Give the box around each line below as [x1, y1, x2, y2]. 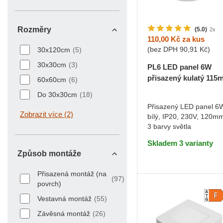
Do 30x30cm [37, 91, 77, 99]
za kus [180, 35, 205, 44]
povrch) [37, 180, 61, 188]
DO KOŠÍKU [178, 114, 218, 123]
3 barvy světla [147, 122, 191, 131]
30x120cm [37, 46, 70, 54]
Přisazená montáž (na [37, 170, 107, 178]
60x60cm [37, 76, 66, 84]
